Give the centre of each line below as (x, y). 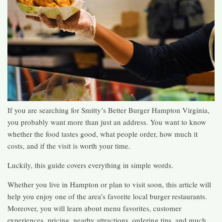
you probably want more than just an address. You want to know (107, 122)
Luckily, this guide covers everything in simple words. (90, 165)
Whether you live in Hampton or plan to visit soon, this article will (109, 184)
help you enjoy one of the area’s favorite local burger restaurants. (107, 196)
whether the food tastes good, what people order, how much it (103, 134)
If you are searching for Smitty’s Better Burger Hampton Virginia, (109, 110)
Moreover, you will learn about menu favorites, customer (94, 208)
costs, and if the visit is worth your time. (69, 145)
